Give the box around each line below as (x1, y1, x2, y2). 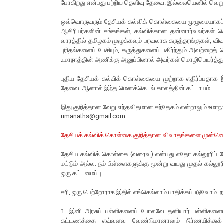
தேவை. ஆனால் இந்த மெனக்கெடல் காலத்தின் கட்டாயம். (61, 84, 212, 92)
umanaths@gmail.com (61, 112, 127, 120)
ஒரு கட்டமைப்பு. (61, 169, 103, 177)
